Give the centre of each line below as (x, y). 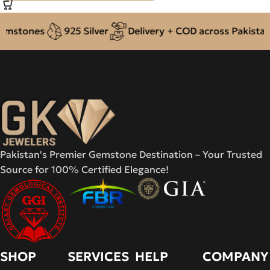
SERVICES (98, 256)
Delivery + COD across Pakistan (187, 31)
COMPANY (235, 256)
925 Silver (73, 31)
